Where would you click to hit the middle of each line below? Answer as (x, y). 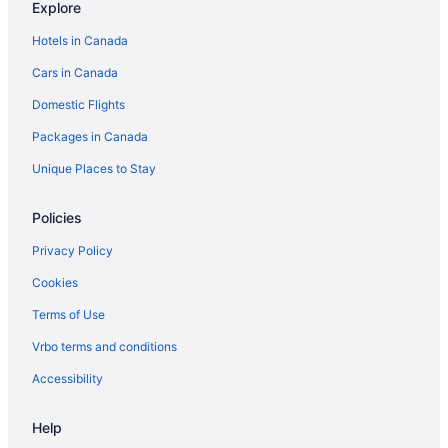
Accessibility (67, 378)
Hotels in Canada (80, 40)
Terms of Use (68, 314)
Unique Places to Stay (94, 168)
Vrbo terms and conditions (104, 346)
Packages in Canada (90, 136)
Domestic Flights (78, 104)
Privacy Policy (72, 250)
